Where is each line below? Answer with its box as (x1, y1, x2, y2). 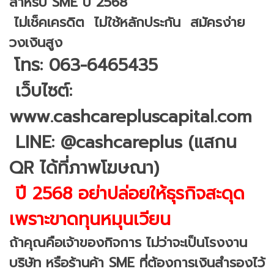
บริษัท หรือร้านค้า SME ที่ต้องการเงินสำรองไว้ (9, 252, 265, 273)
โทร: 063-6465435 (14, 51, 158, 78)
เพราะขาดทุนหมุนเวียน (9, 206, 171, 232)
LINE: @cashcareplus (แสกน (9, 128, 237, 155)
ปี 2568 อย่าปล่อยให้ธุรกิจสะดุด (9, 180, 245, 207)
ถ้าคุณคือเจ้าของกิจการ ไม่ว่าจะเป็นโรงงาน (9, 232, 247, 253)
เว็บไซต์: (9, 77, 72, 104)
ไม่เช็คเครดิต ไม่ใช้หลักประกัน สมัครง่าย (9, 12, 250, 32)
